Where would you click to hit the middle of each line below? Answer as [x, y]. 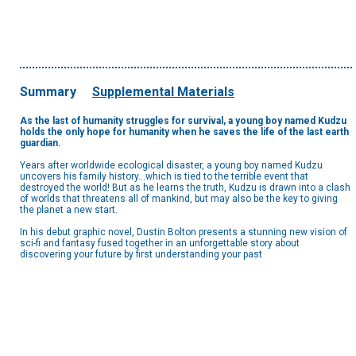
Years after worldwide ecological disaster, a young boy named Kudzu [171, 166]
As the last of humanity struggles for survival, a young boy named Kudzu [183, 121]
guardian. [41, 143]
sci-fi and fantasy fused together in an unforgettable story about [160, 244]
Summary [48, 92]
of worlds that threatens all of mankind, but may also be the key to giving [179, 199]
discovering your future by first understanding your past [141, 255]
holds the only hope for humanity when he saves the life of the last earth [184, 132]
